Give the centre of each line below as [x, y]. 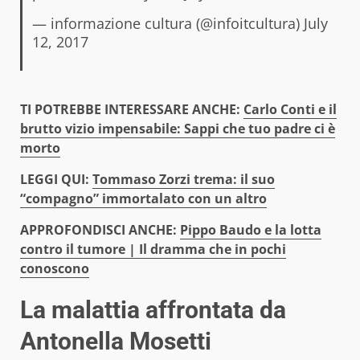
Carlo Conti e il [290, 109]
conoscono [55, 268]
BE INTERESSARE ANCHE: [164, 109]
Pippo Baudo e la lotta [251, 229]
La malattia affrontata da [153, 309]
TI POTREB [53, 109]
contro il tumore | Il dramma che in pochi [153, 249]
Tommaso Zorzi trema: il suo [184, 179]
